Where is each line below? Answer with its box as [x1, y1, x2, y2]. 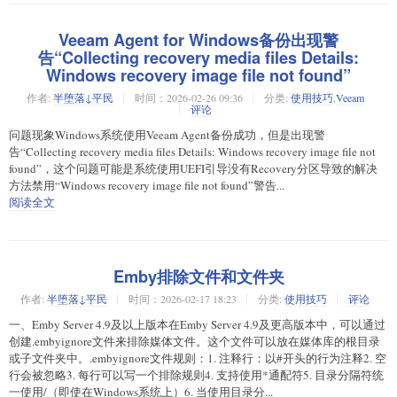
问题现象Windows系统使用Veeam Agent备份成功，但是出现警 [9, 127, 325, 144]
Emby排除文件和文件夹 [113, 265, 284, 289]
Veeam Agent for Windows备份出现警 [58, 28, 339, 52]
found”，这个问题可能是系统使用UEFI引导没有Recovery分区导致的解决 [9, 160, 378, 177]
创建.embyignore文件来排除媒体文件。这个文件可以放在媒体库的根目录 [9, 333, 380, 350]
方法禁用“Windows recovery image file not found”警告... [9, 177, 284, 194]
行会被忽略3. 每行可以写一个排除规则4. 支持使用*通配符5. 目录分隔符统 [9, 367, 384, 384]
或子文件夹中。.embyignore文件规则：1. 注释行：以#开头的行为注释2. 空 [9, 350, 386, 367]
